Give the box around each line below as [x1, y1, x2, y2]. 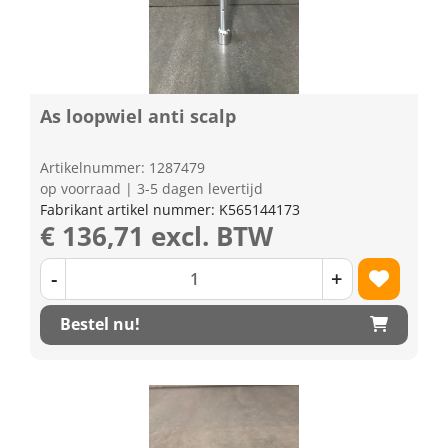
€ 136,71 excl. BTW [40, 217, 273, 254]
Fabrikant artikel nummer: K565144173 [40, 199, 300, 219]
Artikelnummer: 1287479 [40, 157, 205, 177]
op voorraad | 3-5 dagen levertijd [40, 178, 263, 198]
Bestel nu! [60, 313, 140, 335]
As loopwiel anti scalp [40, 103, 236, 128]
